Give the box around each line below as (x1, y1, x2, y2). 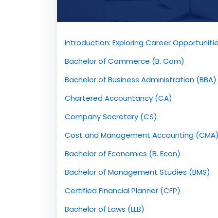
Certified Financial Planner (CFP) (65, 185, 181, 196)
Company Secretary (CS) (65, 111, 157, 122)
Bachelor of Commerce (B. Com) (65, 55, 184, 66)
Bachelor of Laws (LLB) (65, 203, 145, 214)
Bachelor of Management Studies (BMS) (65, 166, 210, 177)
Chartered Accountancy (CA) (65, 92, 172, 103)
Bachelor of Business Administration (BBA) (65, 74, 217, 85)
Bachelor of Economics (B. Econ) (65, 148, 181, 159)
